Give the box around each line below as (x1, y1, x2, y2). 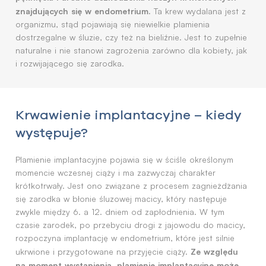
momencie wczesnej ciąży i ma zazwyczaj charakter (15, 167, 216, 178)
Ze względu (191, 246, 238, 256)
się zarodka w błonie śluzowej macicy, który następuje (15, 194, 227, 204)
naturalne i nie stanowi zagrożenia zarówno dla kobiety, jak (15, 45, 247, 55)
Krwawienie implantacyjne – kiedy (15, 107, 242, 122)
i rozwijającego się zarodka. (15, 58, 124, 68)
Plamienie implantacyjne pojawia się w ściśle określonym (15, 154, 233, 164)
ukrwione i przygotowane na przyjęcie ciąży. (15, 246, 191, 256)
